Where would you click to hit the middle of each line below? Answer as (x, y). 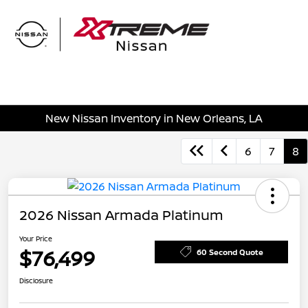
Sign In (276, 47)
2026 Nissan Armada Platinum (121, 215)
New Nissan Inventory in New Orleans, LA (154, 118)
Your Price (36, 239)
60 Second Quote (230, 252)
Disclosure (36, 281)
